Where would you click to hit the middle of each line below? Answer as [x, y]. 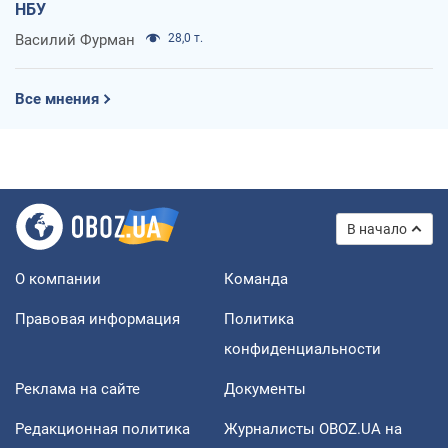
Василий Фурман [75, 39]
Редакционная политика [102, 428]
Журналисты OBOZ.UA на [313, 428]
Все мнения [57, 98]
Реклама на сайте [77, 388]
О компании [58, 278]
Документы [265, 388]
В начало [377, 228]
